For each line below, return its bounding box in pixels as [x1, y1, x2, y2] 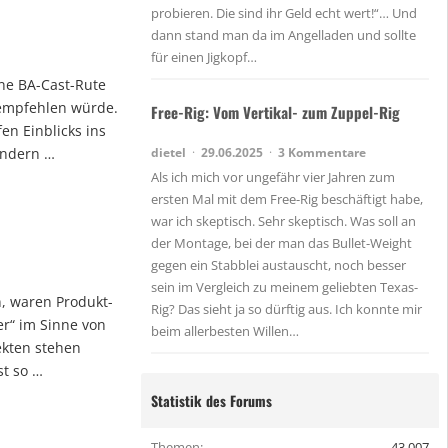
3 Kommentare [278, 143, 366, 161]
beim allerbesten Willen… [151, 321, 299, 340]
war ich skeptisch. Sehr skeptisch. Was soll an [151, 211, 416, 230]
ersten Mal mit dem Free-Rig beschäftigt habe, [151, 189, 423, 208]
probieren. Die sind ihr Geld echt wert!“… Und [151, 4, 417, 23]
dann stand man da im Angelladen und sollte [151, 26, 416, 45]
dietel [151, 143, 189, 161]
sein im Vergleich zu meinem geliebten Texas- [151, 277, 418, 296]
